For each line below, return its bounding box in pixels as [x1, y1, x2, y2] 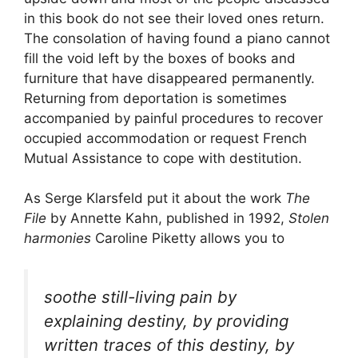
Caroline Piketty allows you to [95, 230, 284, 246]
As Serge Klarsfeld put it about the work [24, 190, 285, 206]
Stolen [288, 210, 329, 226]
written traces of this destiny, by [44, 334, 294, 355]
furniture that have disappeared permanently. [24, 70, 315, 86]
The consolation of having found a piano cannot [24, 30, 330, 46]
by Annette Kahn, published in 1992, [46, 210, 288, 226]
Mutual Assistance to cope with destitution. [24, 149, 302, 166]
